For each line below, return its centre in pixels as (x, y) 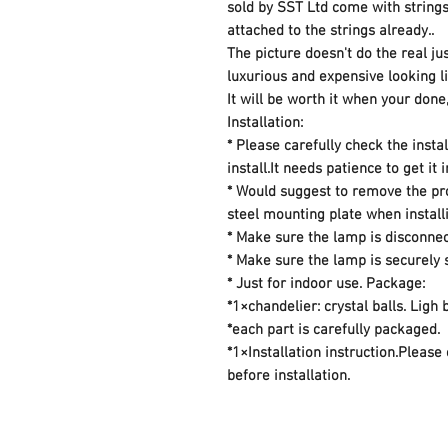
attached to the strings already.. (330, 31)
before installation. (290, 376)
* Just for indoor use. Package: (328, 284)
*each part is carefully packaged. (335, 330)
